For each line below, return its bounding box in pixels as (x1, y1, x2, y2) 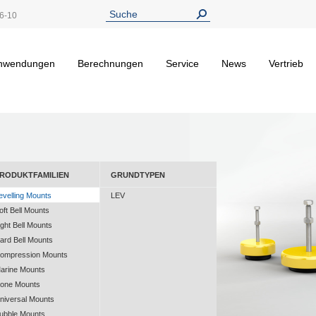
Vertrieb (269, 58, 303, 69)
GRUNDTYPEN (110, 170, 165, 179)
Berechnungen (78, 58, 143, 69)
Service (166, 58, 199, 69)
